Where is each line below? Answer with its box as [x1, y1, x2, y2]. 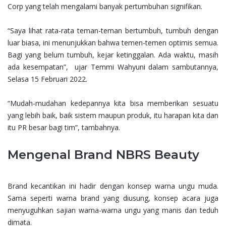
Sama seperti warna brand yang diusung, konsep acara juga [8, 193, 218, 203]
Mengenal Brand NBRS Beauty [8, 147, 199, 162]
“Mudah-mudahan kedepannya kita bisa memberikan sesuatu [8, 98, 218, 108]
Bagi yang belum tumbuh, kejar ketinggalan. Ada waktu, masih [8, 50, 218, 60]
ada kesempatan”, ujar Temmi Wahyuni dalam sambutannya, [8, 62, 218, 72]
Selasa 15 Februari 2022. [8, 74, 87, 84]
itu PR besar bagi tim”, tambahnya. [8, 123, 120, 133]
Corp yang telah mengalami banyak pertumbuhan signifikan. [8, 2, 202, 12]
